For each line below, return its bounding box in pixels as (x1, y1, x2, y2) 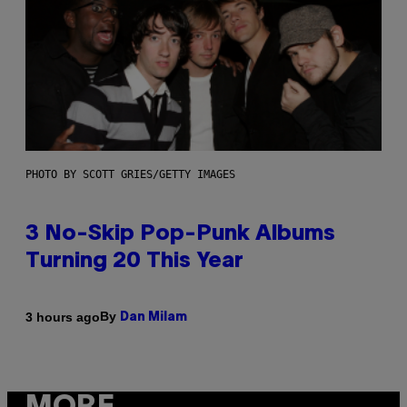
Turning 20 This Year (25, 252, 243, 273)
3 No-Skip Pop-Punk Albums (25, 224, 335, 245)
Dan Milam (120, 312, 187, 324)
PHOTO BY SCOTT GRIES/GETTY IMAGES (25, 168, 235, 182)
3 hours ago (25, 309, 100, 324)
